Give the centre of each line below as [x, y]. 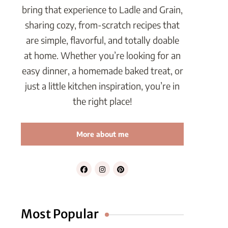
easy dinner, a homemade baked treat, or [102, 71]
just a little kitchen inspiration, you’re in [102, 86]
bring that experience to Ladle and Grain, [102, 10]
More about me [102, 134]
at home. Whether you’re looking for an [102, 55]
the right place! [102, 101]
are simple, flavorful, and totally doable [102, 40]
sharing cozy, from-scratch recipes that [102, 25]
